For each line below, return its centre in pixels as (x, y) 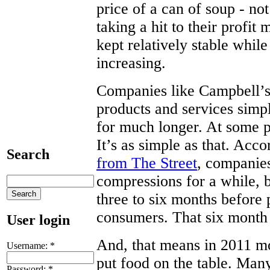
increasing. (131, 63)
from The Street (147, 163)
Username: (28, 245)
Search (28, 154)
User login (38, 220)
